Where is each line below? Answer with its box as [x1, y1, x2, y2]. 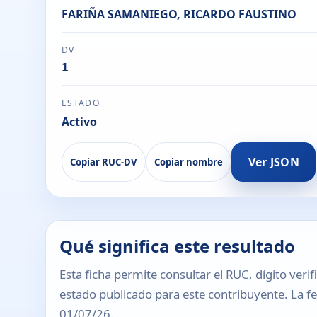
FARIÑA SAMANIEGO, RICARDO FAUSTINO [61, 6, 296, 22]
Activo [61, 114, 97, 129]
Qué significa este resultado [59, 234, 296, 258]
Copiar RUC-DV [69, 155, 137, 168]
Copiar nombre [154, 155, 224, 168]
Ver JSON [248, 154, 300, 170]
